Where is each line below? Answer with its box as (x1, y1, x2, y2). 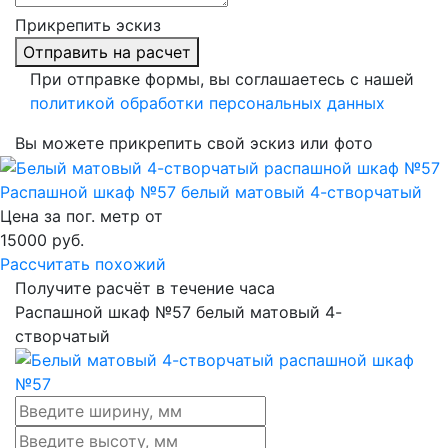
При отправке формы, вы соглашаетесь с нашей (30, 68, 414, 89)
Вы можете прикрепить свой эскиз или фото (15, 132, 373, 153)
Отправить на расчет (23, 41, 191, 62)
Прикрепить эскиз (15, 14, 161, 35)
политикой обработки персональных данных (30, 92, 385, 113)
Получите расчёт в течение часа (15, 278, 275, 299)
